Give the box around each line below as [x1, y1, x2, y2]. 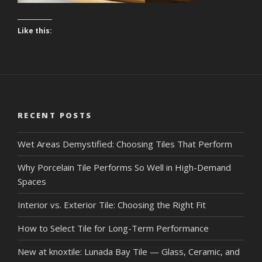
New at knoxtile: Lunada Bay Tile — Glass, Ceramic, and [18, 246, 240, 257]
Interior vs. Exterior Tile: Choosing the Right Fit [18, 199, 206, 211]
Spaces [18, 175, 46, 187]
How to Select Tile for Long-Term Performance [18, 222, 209, 234]
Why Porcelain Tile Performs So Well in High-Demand [18, 161, 231, 173]
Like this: [18, 26, 52, 36]
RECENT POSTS [18, 110, 92, 120]
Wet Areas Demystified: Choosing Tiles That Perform [18, 138, 232, 150]
